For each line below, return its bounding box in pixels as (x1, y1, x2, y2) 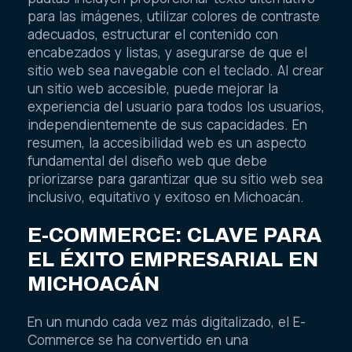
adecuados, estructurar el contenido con (27, 25, 278, 44)
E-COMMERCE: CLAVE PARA (27, 223, 321, 246)
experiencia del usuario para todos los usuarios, (27, 97, 324, 116)
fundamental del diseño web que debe (27, 152, 267, 170)
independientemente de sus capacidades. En (27, 115, 307, 134)
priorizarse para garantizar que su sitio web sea (27, 170, 323, 189)
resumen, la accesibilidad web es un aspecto (27, 134, 306, 152)
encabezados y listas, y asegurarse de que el (27, 43, 307, 62)
